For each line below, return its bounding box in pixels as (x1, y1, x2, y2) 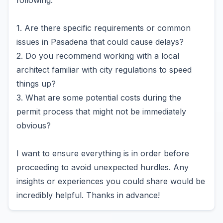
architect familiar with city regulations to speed (16, 65, 192, 75)
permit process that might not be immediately (16, 107, 186, 116)
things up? (16, 79, 56, 89)
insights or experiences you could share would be (16, 176, 205, 186)
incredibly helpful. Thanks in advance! (16, 190, 160, 200)
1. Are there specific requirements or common (16, 23, 191, 33)
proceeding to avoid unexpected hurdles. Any (16, 162, 189, 172)
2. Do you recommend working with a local (16, 51, 179, 61)
